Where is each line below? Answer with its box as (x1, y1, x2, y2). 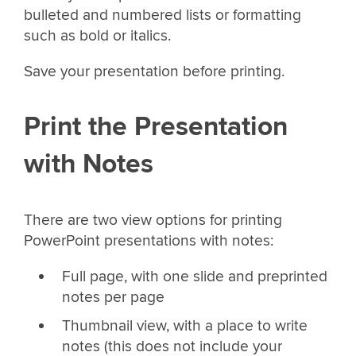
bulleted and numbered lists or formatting (24, 5, 301, 25)
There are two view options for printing (24, 211, 282, 230)
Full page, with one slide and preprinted (61, 267, 327, 287)
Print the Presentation (24, 110, 288, 144)
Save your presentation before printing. (24, 61, 284, 81)
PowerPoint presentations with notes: (24, 231, 273, 251)
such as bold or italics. (24, 25, 171, 45)
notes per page (61, 288, 164, 308)
